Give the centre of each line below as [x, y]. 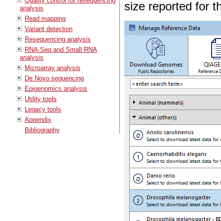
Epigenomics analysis [56, 88]
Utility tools [41, 99]
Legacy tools [43, 109]
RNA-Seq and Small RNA [61, 49]
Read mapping [45, 18]
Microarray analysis [53, 68]
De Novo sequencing [54, 78]
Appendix [38, 119]
